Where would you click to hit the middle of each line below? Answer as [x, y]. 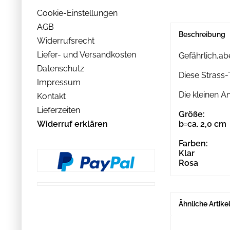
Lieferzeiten [59, 110]
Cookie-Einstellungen [77, 13]
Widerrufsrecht [66, 41]
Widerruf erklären [72, 124]
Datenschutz [61, 68]
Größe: [192, 114]
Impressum [59, 82]
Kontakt [51, 96]
